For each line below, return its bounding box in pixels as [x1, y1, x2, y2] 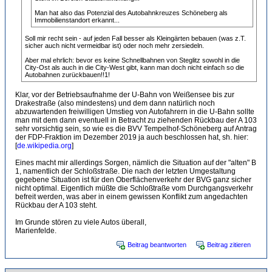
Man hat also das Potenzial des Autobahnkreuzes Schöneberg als [35, 9, 228, 16]
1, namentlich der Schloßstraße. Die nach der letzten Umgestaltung [15, 167, 236, 175]
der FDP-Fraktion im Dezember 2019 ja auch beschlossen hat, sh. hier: [15, 133, 248, 141]
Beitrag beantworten [127, 241, 186, 248]
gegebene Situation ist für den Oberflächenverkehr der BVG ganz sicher [15, 175, 251, 184]
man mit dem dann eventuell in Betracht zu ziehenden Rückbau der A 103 [15, 116, 257, 124]
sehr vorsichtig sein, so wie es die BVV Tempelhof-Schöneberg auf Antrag [15, 124, 257, 133]
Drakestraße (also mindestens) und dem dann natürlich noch [15, 99, 215, 107]
